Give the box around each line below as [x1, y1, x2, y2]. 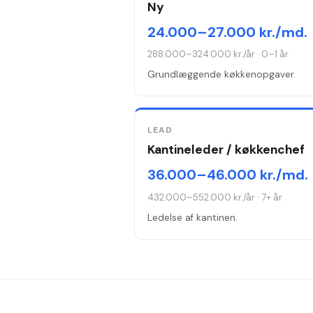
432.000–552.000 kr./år [147, 191, 256, 203]
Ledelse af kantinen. [147, 211, 238, 224]
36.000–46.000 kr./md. [147, 165, 309, 184]
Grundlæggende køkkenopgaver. [147, 68, 296, 81]
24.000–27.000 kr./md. [147, 22, 308, 41]
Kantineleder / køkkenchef [147, 142, 305, 158]
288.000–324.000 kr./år [147, 48, 256, 61]
